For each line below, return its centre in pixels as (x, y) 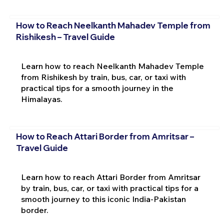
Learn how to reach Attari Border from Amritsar (110, 177)
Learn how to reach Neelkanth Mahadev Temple (112, 66)
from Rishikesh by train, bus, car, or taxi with (103, 77)
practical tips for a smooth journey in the (97, 88)
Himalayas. (41, 99)
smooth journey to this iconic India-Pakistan (103, 199)
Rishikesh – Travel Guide (65, 36)
